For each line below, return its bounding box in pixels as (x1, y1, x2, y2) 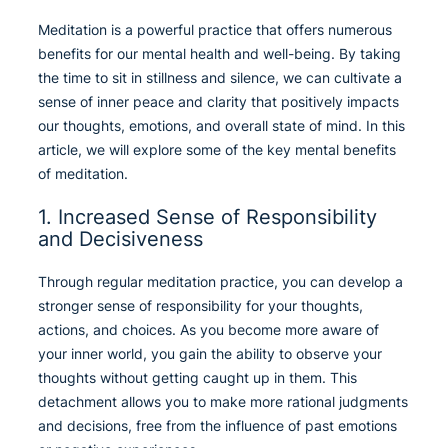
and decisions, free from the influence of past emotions (38, 417, 397, 435)
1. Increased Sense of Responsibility (38, 205, 377, 230)
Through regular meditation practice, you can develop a (38, 273, 403, 291)
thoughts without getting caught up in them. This (38, 369, 357, 387)
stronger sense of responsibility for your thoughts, (38, 297, 363, 315)
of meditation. (38, 165, 128, 183)
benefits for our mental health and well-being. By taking (38, 45, 401, 63)
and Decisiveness (38, 227, 203, 252)
